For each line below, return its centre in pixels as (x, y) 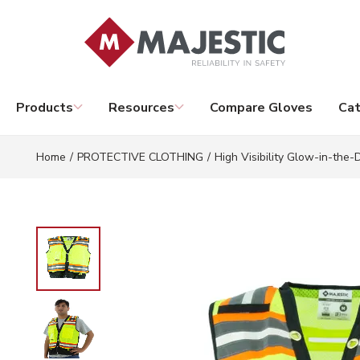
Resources (141, 108)
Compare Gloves (261, 108)
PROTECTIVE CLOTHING (140, 157)
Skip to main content (82, 22)
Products (45, 108)
